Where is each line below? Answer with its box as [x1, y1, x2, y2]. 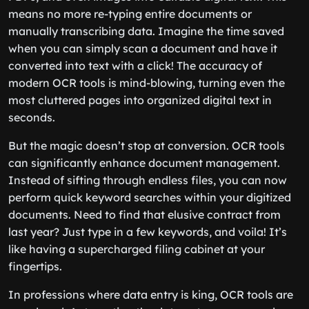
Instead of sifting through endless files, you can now [8, 173, 287, 187]
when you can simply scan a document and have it [8, 41, 277, 55]
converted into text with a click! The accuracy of [8, 59, 262, 72]
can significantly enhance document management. [8, 156, 280, 170]
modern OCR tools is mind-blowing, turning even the [8, 76, 285, 90]
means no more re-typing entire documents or [8, 7, 252, 21]
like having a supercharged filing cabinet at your [8, 242, 265, 256]
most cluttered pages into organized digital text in [8, 93, 272, 107]
